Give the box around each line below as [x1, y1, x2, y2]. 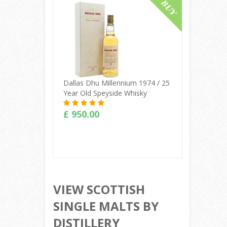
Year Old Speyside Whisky [63, 88, 147, 98]
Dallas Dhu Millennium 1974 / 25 [63, 78, 170, 88]
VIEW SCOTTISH [53, 180, 145, 198]
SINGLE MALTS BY [53, 197, 159, 214]
